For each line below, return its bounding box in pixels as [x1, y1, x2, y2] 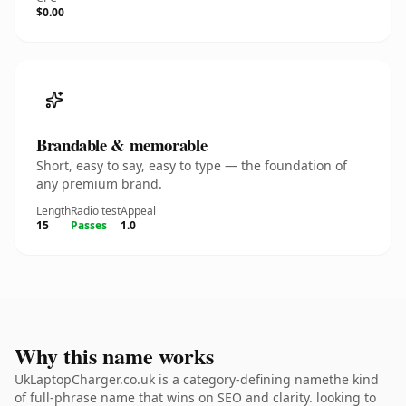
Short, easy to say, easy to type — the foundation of [36, 157, 347, 174]
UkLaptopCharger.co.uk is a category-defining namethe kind [14, 371, 379, 388]
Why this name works [14, 340, 214, 372]
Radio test [71, 203, 121, 218]
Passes [71, 217, 107, 233]
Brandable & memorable [36, 132, 208, 157]
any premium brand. [36, 175, 162, 192]
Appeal [121, 203, 156, 218]
